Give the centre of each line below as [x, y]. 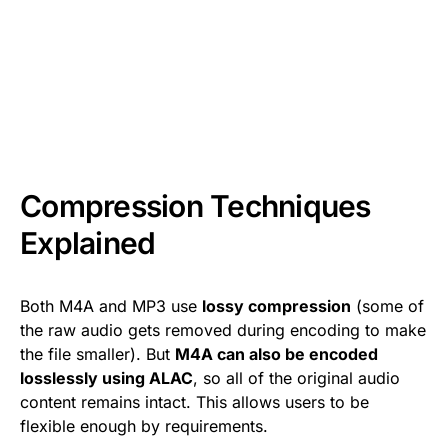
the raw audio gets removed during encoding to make [223, 330]
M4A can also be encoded [276, 354]
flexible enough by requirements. [144, 426]
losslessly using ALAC [106, 378]
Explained [88, 243]
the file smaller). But [97, 354]
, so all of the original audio [296, 378]
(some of [387, 306]
